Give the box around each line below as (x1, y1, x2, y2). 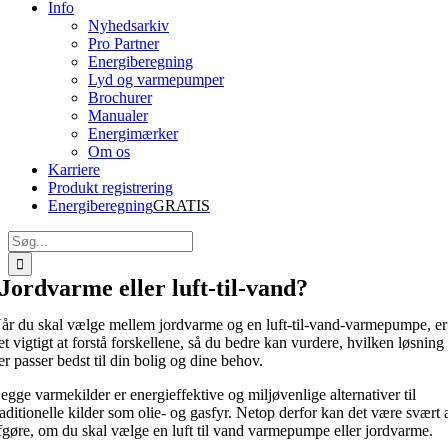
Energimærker (88, 125, 178, 142)
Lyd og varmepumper (88, 71, 224, 88)
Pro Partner (88, 35, 159, 52)
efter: (7, 248, 39, 265)
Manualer (88, 107, 148, 124)
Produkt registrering (48, 179, 173, 196)
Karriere (48, 161, 100, 178)
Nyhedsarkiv (88, 17, 169, 34)
